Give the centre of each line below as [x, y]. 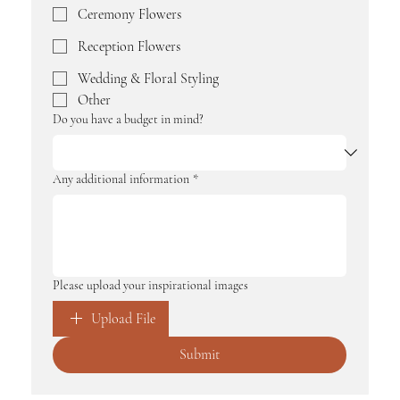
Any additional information [121, 179]
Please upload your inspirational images [151, 286]
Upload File [124, 319]
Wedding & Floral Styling [149, 79]
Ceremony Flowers [130, 15]
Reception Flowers [129, 47]
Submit [200, 355]
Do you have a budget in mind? [129, 120]
